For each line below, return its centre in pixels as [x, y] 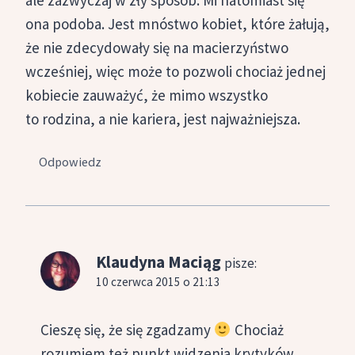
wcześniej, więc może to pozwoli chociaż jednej [176, 71]
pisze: [240, 263]
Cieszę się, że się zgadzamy [127, 329]
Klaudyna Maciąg [158, 262]
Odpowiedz [71, 162]
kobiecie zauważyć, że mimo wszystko [147, 95]
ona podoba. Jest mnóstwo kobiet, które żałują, [177, 23]
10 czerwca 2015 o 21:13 [158, 282]
